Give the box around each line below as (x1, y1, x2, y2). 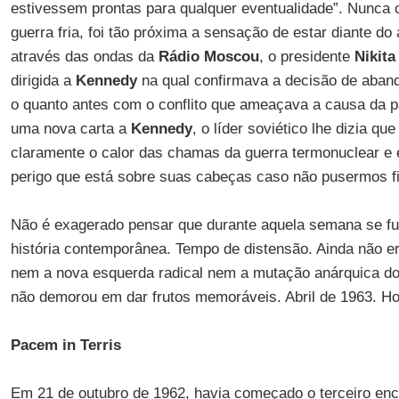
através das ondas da (10, 48, 159, 65)
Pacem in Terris (10, 337, 121, 354)
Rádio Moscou (158, 48, 259, 65)
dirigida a (10, 72, 76, 89)
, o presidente (258, 48, 354, 65)
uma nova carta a (10, 120, 131, 137)
